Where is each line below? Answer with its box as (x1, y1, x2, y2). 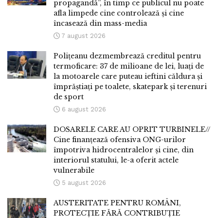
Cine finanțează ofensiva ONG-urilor (54, 135, 186, 145)
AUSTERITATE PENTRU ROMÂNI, (54, 199, 181, 208)
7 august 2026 (60, 32, 106, 40)
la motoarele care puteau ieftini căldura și (54, 72, 202, 81)
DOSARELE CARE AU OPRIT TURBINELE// (54, 125, 210, 134)
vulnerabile (54, 166, 94, 175)
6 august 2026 (60, 106, 106, 113)
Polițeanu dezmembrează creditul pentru (54, 52, 201, 61)
